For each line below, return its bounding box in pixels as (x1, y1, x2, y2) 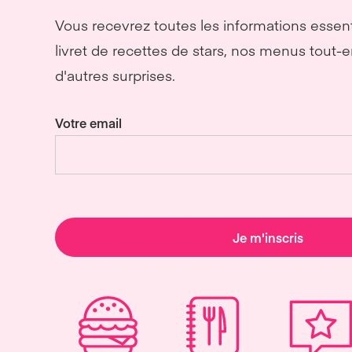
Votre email (55, 114, 122, 132)
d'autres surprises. (55, 65, 175, 86)
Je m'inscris (233, 229, 303, 247)
